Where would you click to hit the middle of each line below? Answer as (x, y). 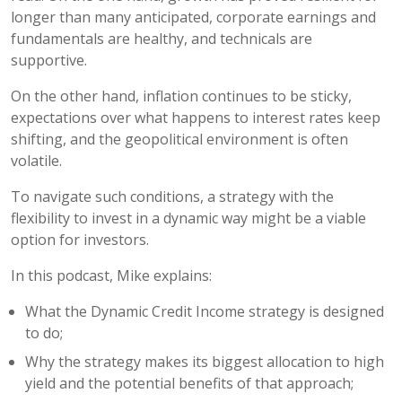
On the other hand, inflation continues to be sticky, (181, 96)
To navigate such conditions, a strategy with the (172, 197)
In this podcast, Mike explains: (111, 275)
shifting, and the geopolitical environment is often (179, 139)
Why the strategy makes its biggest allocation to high (205, 362)
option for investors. (80, 240)
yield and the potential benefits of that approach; (189, 383)
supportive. (49, 60)
